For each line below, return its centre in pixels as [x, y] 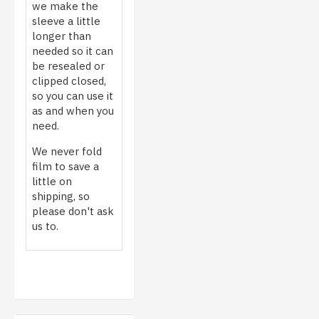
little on [52, 181]
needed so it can [73, 51]
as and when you [73, 110]
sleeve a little [66, 21]
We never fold [67, 151]
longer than [62, 36]
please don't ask [73, 211]
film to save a [66, 166]
